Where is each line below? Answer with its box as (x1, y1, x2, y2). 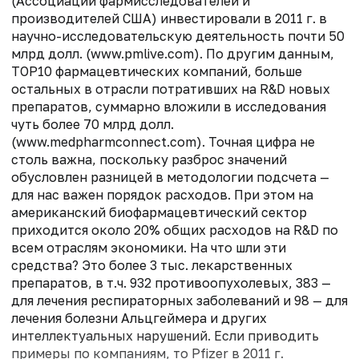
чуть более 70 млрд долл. (11, 116, 174, 133)
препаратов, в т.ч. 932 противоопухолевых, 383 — (11, 275, 331, 292)
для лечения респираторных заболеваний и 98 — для (11, 292, 348, 309)
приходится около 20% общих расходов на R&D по (11, 222, 338, 239)
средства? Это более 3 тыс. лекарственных (11, 257, 292, 274)
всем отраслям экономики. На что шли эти (11, 240, 286, 256)
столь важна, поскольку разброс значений (11, 151, 287, 168)
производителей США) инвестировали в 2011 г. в (11, 10, 327, 27)
